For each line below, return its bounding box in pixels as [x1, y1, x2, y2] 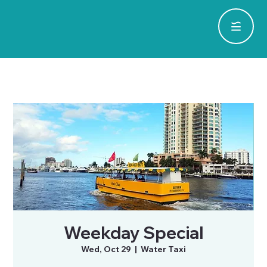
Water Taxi [141, 243, 186, 254]
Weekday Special [64, 222, 203, 243]
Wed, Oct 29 [81, 243, 131, 254]
